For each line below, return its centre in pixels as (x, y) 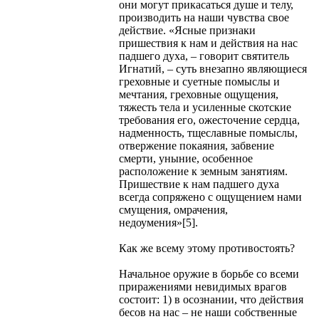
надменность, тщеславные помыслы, (208, 132)
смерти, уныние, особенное (186, 158)
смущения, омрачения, (173, 209)
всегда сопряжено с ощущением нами (210, 197)
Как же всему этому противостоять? (207, 248)
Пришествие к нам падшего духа (199, 184)
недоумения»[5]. (158, 222)
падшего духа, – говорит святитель (204, 56)
